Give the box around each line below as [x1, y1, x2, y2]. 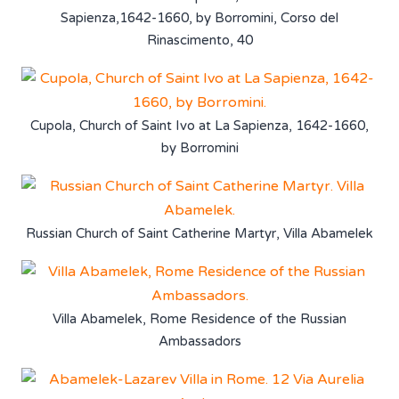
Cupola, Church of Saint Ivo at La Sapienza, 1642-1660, [30, 117, 369, 134]
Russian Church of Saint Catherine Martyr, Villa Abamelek [26, 224, 373, 241]
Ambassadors [158, 332, 241, 349]
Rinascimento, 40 [146, 31, 253, 48]
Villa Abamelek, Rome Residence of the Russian [53, 310, 346, 327]
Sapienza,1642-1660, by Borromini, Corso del [61, 9, 338, 26]
